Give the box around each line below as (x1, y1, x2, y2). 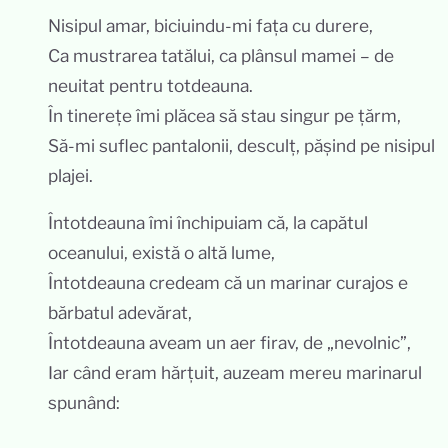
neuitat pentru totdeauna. (48, 74, 253, 96)
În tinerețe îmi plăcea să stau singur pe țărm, (48, 104, 401, 126)
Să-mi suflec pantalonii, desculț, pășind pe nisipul (48, 134, 435, 156)
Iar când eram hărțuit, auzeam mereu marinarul (48, 361, 422, 383)
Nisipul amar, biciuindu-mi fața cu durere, (48, 14, 373, 36)
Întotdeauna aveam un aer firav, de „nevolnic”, (48, 331, 411, 353)
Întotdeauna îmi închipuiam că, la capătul (48, 211, 368, 233)
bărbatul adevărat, (48, 301, 192, 323)
